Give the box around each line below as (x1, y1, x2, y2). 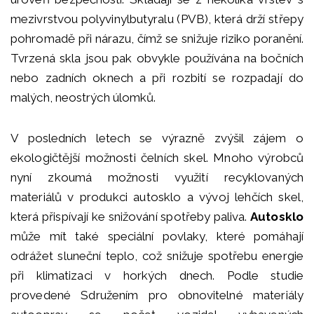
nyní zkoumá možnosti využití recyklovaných (11, 170, 303, 185)
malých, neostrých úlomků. (11, 90, 156, 105)
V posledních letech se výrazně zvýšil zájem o (11, 131, 303, 146)
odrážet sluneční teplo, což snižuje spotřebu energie (11, 249, 303, 264)
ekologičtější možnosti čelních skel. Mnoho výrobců (11, 151, 303, 165)
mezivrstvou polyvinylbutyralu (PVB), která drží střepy (11, 12, 303, 27)
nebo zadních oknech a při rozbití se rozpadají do (11, 71, 303, 86)
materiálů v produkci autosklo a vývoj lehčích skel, (11, 190, 303, 205)
